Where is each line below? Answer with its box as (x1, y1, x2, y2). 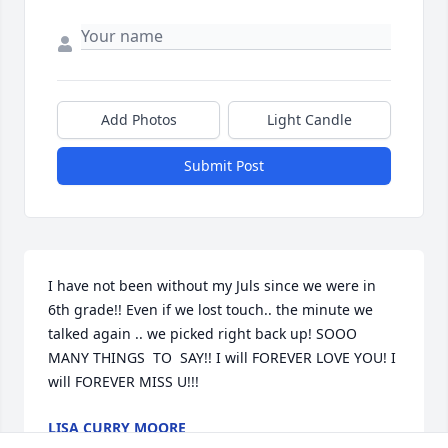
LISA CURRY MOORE (48, 418, 186, 438)
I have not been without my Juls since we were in (48, 276, 376, 296)
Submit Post (184, 156, 264, 176)
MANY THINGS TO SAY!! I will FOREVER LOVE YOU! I (48, 348, 396, 368)
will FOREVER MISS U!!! (48, 372, 199, 392)
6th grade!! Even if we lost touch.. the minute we (48, 300, 373, 320)
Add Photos (100, 110, 177, 130)
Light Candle (267, 110, 352, 130)
